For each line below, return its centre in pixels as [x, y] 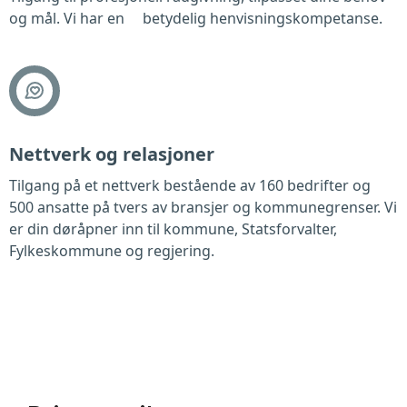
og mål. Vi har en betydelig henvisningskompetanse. [196, 18]
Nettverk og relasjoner [112, 154]
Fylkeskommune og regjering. [112, 251]
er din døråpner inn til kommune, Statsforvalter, [173, 229]
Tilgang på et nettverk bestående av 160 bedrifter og [190, 185]
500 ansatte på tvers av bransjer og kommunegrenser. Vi [203, 207]
